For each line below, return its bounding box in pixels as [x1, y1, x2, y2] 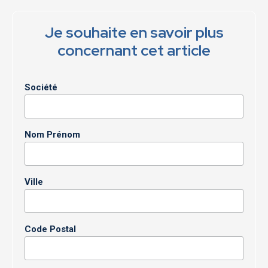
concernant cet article [57, 39, 211, 60]
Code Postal [25, 223, 76, 234]
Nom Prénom [25, 129, 80, 140]
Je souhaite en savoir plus [44, 22, 224, 42]
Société [25, 81, 57, 93]
